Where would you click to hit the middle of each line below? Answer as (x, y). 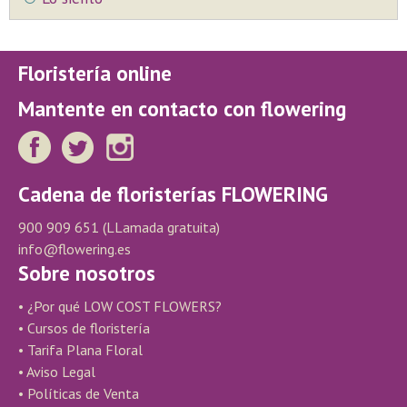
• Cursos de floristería (84, 328)
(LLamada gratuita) (159, 227)
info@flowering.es (74, 249)
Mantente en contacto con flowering (182, 109)
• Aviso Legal (57, 372)
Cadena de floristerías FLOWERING (173, 194)
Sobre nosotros (87, 273)
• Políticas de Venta (79, 393)
